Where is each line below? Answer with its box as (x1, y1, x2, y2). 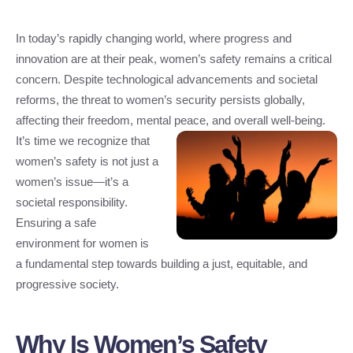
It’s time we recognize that (16, 134, 150, 148)
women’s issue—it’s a (16, 175, 128, 189)
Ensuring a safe (16, 216, 96, 230)
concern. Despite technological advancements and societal (16, 72, 318, 87)
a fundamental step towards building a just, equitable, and (16, 257, 307, 271)
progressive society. (16, 277, 119, 292)
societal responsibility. (16, 195, 128, 210)
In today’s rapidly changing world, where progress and (16, 32, 292, 46)
